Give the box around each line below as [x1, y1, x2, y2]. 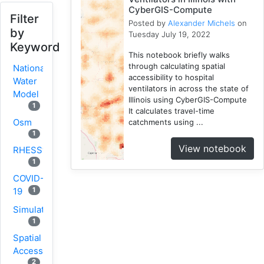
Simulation [13, 203, 57, 215]
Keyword [10, 40, 60, 54]
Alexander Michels [168, 18, 236, 28]
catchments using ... [128, 117, 204, 127]
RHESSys [13, 144, 52, 156]
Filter [10, 12, 39, 26]
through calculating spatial [128, 61, 226, 71]
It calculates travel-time [128, 105, 215, 115]
